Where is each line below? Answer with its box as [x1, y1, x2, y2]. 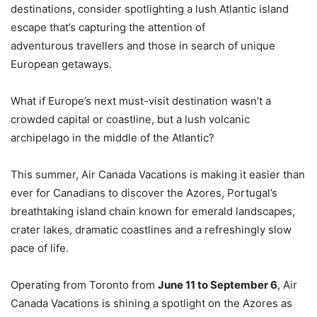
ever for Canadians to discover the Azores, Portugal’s [11, 186, 277, 200]
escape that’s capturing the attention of [11, 21, 205, 35]
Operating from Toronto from [11, 278, 158, 292]
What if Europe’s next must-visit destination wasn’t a [11, 94, 271, 108]
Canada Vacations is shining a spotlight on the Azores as [11, 296, 292, 311]
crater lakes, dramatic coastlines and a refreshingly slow [11, 223, 292, 237]
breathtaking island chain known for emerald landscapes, [11, 204, 295, 219]
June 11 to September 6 [158, 278, 277, 292]
